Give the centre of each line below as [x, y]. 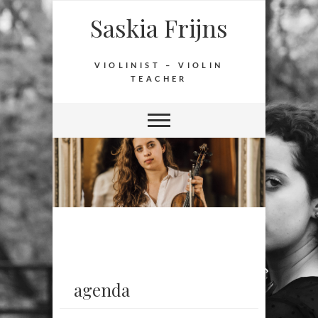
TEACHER [159, 79]
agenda [102, 290]
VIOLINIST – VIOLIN [159, 66]
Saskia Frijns [159, 28]
